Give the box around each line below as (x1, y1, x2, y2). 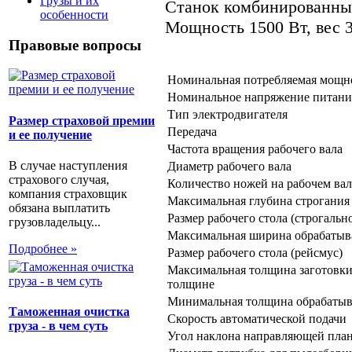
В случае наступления (9, 158, 127, 172)
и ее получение (9, 127, 92, 141)
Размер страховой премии (9, 113, 155, 127)
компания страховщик (9, 186, 127, 200)
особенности (40, 7, 108, 21)
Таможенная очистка (9, 305, 130, 319)
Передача (167, 124, 217, 138)
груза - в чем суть (9, 319, 108, 333)
